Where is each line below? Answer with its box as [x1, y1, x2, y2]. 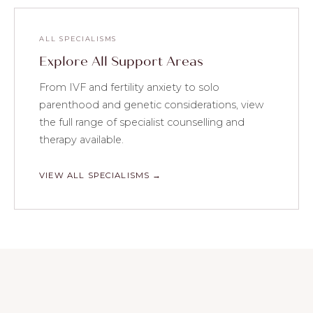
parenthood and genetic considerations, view [39, 98, 264, 111]
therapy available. [39, 133, 124, 146]
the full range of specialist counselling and [39, 115, 245, 129]
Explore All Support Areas [39, 53, 204, 69]
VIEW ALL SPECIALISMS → [39, 170, 162, 180]
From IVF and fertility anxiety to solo [39, 80, 220, 94]
